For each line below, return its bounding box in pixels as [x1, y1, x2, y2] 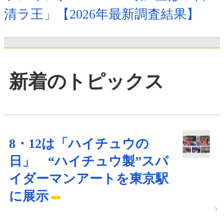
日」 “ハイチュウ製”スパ [9, 154, 168, 169]
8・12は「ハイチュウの [9, 136, 149, 151]
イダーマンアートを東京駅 [9, 171, 168, 186]
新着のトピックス [9, 70, 164, 92]
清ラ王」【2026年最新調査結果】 [4, 7, 199, 22]
